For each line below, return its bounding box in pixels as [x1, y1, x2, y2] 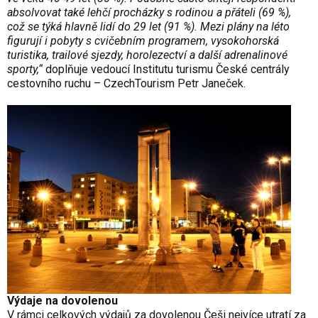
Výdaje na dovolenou [7, 294, 118, 308]
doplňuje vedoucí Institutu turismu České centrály [43, 62, 290, 77]
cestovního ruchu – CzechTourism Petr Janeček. [7, 77, 246, 91]
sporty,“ [7, 62, 43, 77]
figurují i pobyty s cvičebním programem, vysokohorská [7, 34, 279, 48]
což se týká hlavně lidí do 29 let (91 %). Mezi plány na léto [7, 20, 290, 34]
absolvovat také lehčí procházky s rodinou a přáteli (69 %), [7, 6, 291, 20]
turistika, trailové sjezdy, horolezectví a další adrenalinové [7, 48, 287, 62]
